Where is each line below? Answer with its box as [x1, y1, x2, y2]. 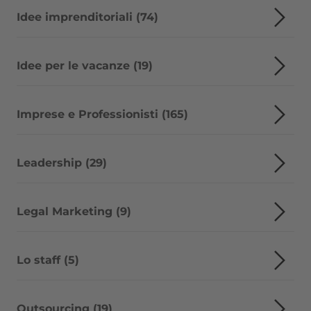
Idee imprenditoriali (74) [17, 10, 158, 24]
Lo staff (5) [17, 253, 79, 267]
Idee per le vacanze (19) [17, 59, 153, 72]
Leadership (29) [17, 156, 107, 169]
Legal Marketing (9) [17, 205, 131, 218]
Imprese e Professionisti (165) [17, 108, 188, 121]
